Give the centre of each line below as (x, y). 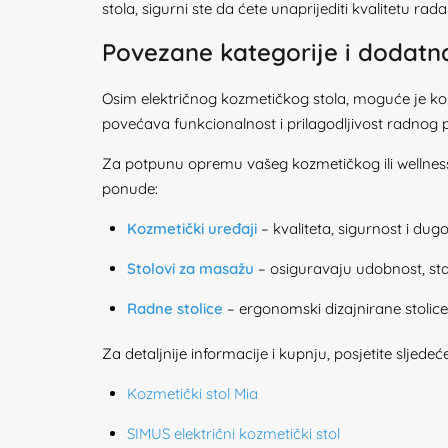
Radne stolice (175, 308)
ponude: (130, 188)
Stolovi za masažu (190, 268)
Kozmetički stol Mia (192, 393)
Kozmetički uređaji (192, 228)
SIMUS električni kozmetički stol (233, 433)
